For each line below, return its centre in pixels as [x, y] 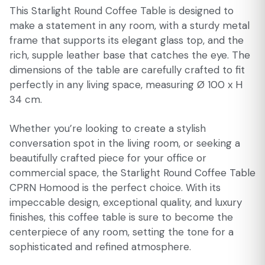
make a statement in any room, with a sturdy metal [130, 25]
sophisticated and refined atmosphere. [100, 247]
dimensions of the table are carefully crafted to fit [127, 70]
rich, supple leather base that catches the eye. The [130, 55]
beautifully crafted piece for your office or [108, 158]
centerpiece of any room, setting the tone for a [122, 232]
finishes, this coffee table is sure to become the [121, 217]
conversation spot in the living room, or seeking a [125, 143]
